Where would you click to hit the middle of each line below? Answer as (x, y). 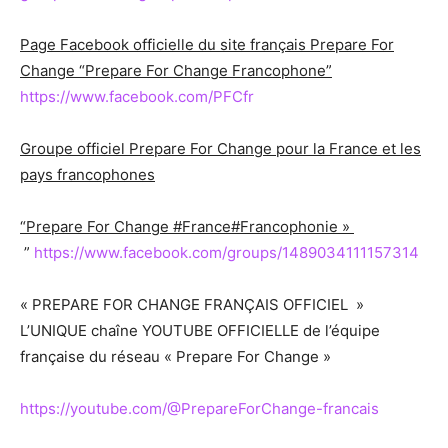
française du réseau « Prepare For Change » (175, 357)
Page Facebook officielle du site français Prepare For (207, 45)
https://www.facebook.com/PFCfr (137, 97)
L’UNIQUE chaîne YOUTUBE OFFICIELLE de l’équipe (200, 331)
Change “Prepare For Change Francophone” (176, 71)
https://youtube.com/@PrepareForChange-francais (199, 409)
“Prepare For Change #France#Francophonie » (185, 227)
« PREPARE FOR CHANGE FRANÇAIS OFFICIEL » (192, 305)
